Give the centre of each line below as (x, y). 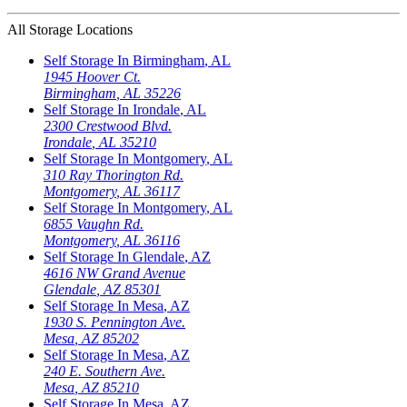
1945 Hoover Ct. (92, 77)
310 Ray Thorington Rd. (114, 175)
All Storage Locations (70, 30)
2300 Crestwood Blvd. (108, 126)
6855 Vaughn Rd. (94, 224)
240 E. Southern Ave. (104, 372)
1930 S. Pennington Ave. (114, 323)
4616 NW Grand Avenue (114, 273)
